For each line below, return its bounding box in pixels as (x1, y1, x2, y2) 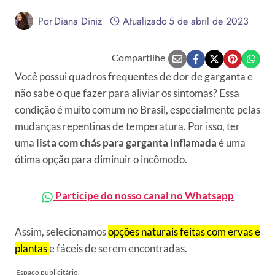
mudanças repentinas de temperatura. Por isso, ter (15, 120, 240, 133)
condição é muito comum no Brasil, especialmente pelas (15, 103, 260, 116)
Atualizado (122, 14, 167, 28)
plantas (15, 242, 49, 255)
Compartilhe (112, 52, 165, 63)
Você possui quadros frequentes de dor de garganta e (15, 70, 253, 83)
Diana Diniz (54, 14, 103, 28)
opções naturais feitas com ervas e (108, 225, 260, 238)
